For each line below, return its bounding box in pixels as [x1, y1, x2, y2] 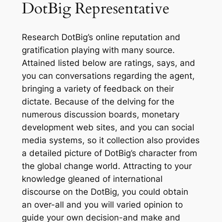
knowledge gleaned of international [21, 173, 163, 184]
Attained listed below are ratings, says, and [21, 57, 195, 68]
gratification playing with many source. [21, 45, 175, 55]
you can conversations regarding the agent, [21, 70, 195, 81]
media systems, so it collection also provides [21, 135, 200, 145]
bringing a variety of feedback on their [21, 83, 174, 94]
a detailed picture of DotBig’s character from [21, 148, 197, 158]
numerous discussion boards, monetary [21, 109, 179, 119]
